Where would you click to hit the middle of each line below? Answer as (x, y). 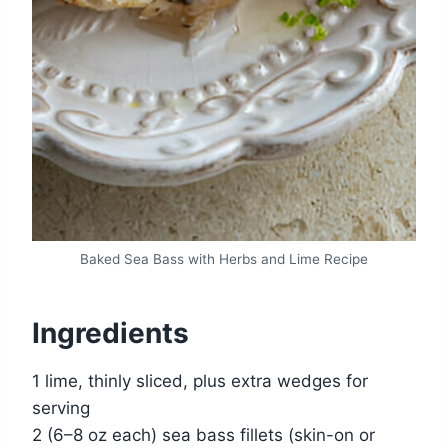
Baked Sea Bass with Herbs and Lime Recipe (224, 258)
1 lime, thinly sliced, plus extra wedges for (200, 380)
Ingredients (110, 332)
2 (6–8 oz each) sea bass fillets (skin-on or (203, 434)
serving (61, 407)
